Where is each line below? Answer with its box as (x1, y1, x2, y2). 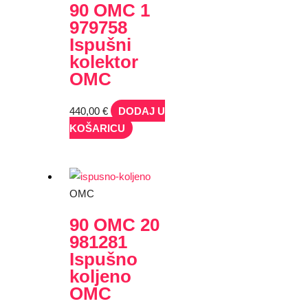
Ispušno (69, 250, 138, 269)
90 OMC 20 (69, 215, 160, 235)
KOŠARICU (69, 122, 126, 134)
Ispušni (69, 34, 132, 54)
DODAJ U (118, 104, 166, 117)
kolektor (69, 52, 139, 71)
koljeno (69, 267, 132, 287)
